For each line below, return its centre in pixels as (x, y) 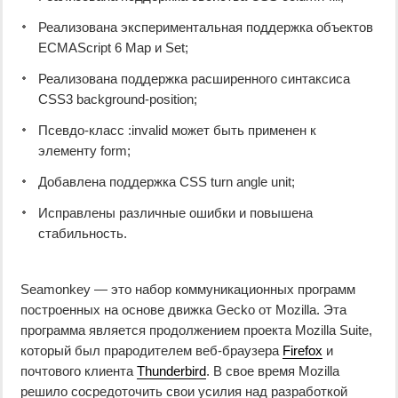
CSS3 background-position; (118, 99)
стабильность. (83, 234)
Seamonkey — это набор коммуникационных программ (188, 290)
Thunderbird (171, 371)
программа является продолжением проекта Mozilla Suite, (196, 330)
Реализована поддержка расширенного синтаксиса (194, 79)
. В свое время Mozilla (273, 371)
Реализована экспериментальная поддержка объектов (206, 28)
